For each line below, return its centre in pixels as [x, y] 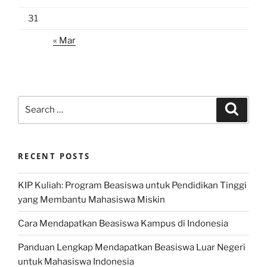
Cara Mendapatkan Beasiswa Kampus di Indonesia [123, 223]
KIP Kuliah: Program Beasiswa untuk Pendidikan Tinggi [132, 185]
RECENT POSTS [54, 156]
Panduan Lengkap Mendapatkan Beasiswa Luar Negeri [132, 247]
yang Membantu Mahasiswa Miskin [91, 199]
